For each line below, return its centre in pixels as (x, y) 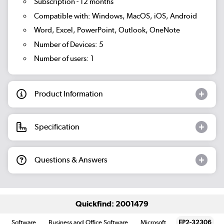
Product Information (69, 94)
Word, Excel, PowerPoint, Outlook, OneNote (107, 30)
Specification (57, 127)
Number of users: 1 (64, 59)
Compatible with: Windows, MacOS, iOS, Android (115, 16)
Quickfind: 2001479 (112, 204)
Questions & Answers (71, 160)
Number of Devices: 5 (68, 44)
